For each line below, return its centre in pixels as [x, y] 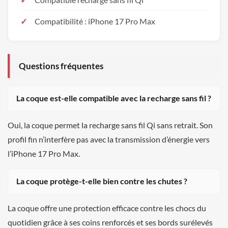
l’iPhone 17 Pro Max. [44, 153]
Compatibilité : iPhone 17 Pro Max [95, 21]
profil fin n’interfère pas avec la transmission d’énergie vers [109, 139]
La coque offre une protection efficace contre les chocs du [107, 208]
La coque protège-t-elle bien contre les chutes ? [102, 181]
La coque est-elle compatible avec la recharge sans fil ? [114, 98]
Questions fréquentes [61, 66]
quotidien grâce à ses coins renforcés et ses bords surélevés [110, 222]
